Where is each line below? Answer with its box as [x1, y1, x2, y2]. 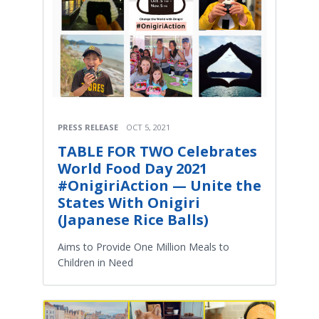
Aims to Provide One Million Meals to [58, 239, 229, 253]
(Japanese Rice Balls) [58, 209, 209, 229]
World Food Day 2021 [58, 158, 207, 178]
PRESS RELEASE [58, 121, 118, 132]
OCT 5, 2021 [126, 121, 170, 132]
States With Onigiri [58, 192, 200, 212]
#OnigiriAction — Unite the [58, 175, 261, 195]
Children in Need [58, 255, 133, 269]
